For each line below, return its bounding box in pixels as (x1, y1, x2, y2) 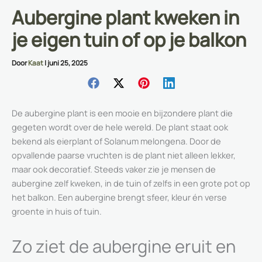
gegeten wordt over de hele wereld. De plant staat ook (12, 121, 228, 133)
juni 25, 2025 (47, 58, 88, 68)
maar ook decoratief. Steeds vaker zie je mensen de (12, 163, 216, 175)
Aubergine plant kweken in (12, 5, 239, 31)
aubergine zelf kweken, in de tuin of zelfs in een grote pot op (12, 177, 250, 189)
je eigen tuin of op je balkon (12, 27, 246, 53)
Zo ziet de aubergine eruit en (12, 234, 236, 258)
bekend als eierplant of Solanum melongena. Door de (12, 135, 221, 147)
